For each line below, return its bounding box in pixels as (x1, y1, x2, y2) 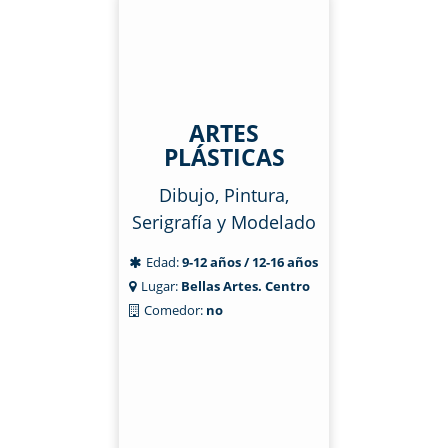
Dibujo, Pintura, (159, 183, 289, 207)
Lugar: (141, 277, 181, 295)
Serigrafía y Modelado (132, 210, 316, 234)
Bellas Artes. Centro (181, 277, 310, 295)
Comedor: (144, 301, 203, 319)
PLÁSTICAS (163, 141, 285, 173)
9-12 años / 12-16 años (182, 253, 318, 271)
